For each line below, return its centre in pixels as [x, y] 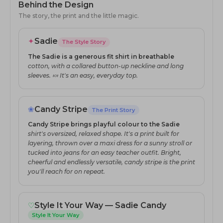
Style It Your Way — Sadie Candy [100, 206]
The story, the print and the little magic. [79, 16]
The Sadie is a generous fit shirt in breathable [101, 56]
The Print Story [113, 110]
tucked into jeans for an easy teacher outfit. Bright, [104, 152]
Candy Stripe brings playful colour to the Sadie [104, 124]
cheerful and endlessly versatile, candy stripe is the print [111, 162]
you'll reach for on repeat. [66, 171]
